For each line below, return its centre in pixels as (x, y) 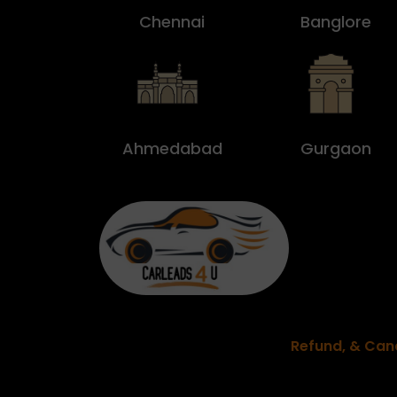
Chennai (172, 22)
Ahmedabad (172, 149)
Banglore (336, 22)
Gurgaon (336, 149)
